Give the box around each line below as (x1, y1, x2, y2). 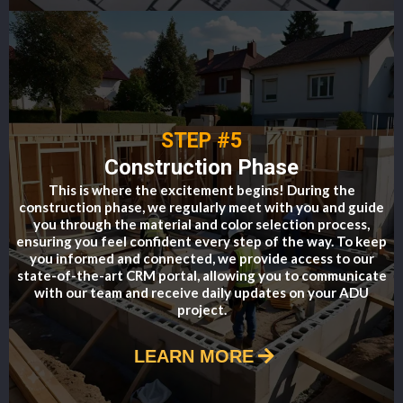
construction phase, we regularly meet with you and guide (19, 198, 384, 215)
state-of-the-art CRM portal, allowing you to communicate (16, 266, 387, 283)
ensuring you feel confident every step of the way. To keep (16, 232, 387, 249)
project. (176, 300, 227, 318)
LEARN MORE (133, 345, 254, 366)
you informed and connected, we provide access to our (29, 249, 374, 266)
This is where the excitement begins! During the (48, 181, 355, 198)
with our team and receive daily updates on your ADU (34, 283, 369, 300)
